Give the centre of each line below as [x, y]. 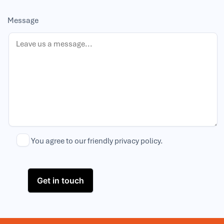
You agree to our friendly [73, 140]
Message [23, 20]
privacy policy [137, 140]
